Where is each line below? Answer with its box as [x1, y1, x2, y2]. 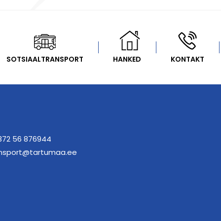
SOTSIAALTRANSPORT [6, 54, 83, 64]
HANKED [113, 54, 141, 64]
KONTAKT [171, 54, 204, 64]
